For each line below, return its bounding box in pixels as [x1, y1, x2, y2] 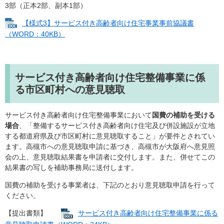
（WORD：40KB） [5, 30, 65, 38]
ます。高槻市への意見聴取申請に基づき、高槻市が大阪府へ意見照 [5, 142, 215, 151]
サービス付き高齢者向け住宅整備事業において [5, 111, 152, 119]
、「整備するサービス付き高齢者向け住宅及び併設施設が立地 [19, 121, 215, 130]
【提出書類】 [5, 209, 61, 217]
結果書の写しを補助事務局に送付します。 [5, 163, 138, 172]
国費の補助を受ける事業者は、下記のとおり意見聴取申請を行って [5, 181, 215, 189]
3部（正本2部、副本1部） [5, 1, 87, 9]
